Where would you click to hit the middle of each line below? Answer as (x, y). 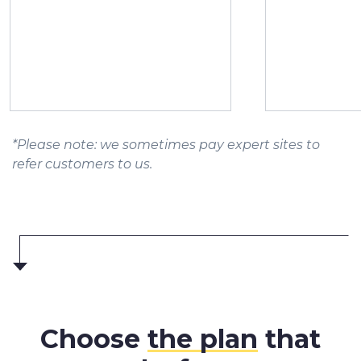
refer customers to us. (82, 164)
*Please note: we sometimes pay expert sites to (166, 145)
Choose (94, 339)
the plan (203, 339)
